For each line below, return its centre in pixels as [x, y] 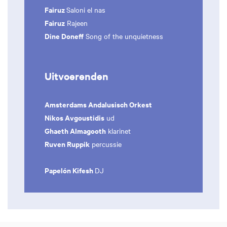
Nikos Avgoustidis [74, 117]
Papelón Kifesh [70, 170]
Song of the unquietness [123, 36]
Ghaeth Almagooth [75, 130]
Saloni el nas [86, 10]
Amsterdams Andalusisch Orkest [98, 104]
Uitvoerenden [77, 75]
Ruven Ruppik [67, 143]
